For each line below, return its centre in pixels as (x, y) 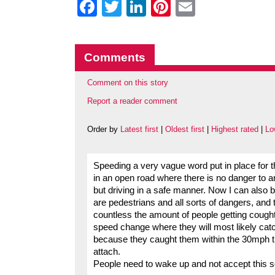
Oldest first (185, 130)
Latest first (139, 130)
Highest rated (235, 130)
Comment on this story (128, 83)
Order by (104, 130)
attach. (107, 252)
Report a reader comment (132, 101)
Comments (115, 57)
